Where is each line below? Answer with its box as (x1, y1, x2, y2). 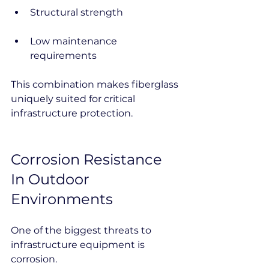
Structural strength (30, 7, 123, 18)
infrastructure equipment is (11, 239, 147, 250)
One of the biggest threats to (11, 225, 154, 236)
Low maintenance (30, 35, 119, 47)
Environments (11, 190, 113, 208)
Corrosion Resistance (11, 151, 166, 168)
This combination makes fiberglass (11, 79, 181, 90)
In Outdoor (11, 171, 93, 188)
